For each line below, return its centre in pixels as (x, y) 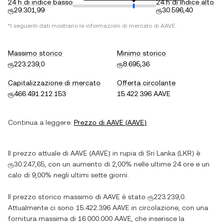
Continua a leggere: (40, 122)
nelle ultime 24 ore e (167, 164)
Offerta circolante (146, 83)
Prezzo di (90, 122)
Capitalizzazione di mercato (54, 83)
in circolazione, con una (169, 208)
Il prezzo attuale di (39, 153)
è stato (134, 197)
